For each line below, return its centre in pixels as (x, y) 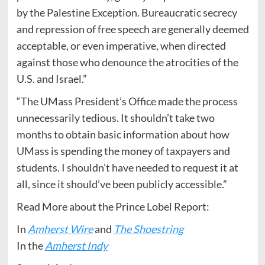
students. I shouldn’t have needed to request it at (127, 167)
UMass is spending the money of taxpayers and (123, 151)
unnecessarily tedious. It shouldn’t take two (115, 117)
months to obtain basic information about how (123, 134)
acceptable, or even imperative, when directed (121, 45)
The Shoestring (148, 229)
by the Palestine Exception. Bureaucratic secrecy (127, 12)
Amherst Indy (76, 245)
